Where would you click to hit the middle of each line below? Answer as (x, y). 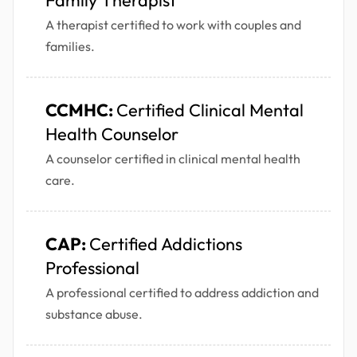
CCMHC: (81, 110)
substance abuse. (94, 314)
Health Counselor (112, 134)
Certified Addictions (166, 244)
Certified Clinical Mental (210, 110)
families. (70, 47)
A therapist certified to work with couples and (173, 25)
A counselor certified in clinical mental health (173, 159)
